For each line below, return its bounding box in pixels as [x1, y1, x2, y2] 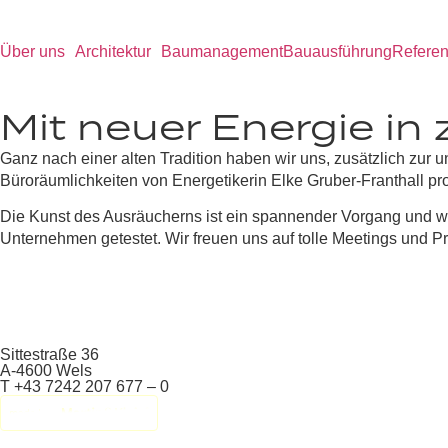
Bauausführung [283, 43, 392, 60]
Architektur [75, 43, 151, 60]
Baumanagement [161, 43, 283, 60]
